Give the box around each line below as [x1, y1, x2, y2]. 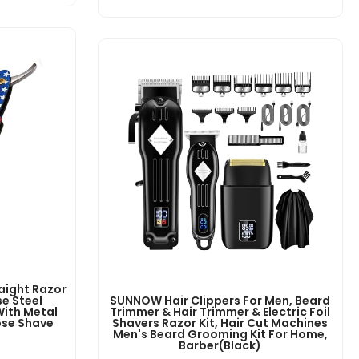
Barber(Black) [179, 337, 262, 354]
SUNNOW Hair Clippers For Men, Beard [110, 292, 331, 309]
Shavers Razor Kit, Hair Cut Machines [112, 315, 329, 332]
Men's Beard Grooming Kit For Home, [112, 326, 328, 343]
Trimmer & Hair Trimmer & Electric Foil [110, 304, 331, 321]
